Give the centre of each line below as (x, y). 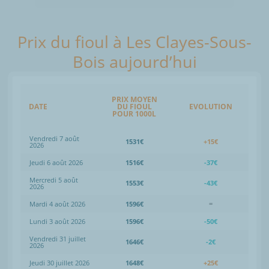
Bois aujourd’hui (134, 61)
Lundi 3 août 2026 (57, 221)
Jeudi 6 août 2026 (56, 162)
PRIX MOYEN (134, 99)
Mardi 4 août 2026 (57, 204)
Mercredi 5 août (54, 180)
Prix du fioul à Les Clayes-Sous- (134, 41)
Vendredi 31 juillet (58, 238)
